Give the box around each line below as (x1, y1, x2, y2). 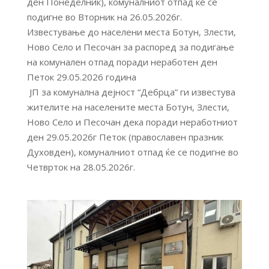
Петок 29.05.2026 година (26, 70, 136, 83)
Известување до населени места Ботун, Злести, (26, 25, 236, 38)
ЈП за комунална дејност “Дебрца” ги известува (26, 85, 235, 98)
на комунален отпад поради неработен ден (26, 55, 217, 68)
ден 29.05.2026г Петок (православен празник (26, 130, 223, 143)
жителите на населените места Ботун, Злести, (26, 100, 229, 113)
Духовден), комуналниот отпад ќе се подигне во (26, 145, 238, 158)
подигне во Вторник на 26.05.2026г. (26, 10, 182, 23)
